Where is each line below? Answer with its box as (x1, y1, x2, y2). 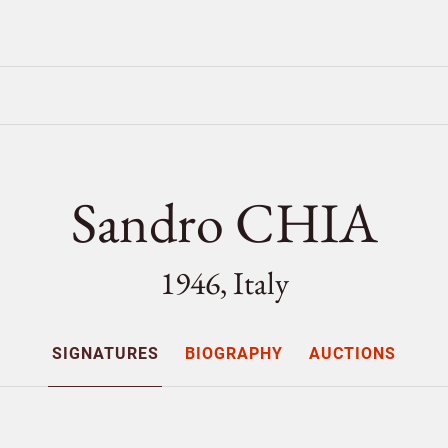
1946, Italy (159, 262, 289, 304)
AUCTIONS (309, 344, 397, 363)
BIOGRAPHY (185, 344, 283, 363)
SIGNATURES (51, 344, 159, 363)
